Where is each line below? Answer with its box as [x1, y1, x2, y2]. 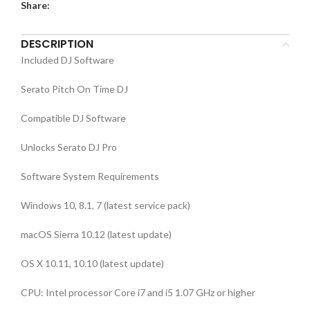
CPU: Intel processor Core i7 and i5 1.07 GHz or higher [21, 286, 255, 298]
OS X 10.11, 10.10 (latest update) [21, 257, 164, 269]
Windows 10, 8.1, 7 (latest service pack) [21, 199, 190, 211]
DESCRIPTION [21, 36, 93, 52]
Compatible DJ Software [21, 112, 126, 124]
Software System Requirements [21, 170, 159, 182]
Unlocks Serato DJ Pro [21, 141, 117, 153]
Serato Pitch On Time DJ [21, 83, 128, 95]
